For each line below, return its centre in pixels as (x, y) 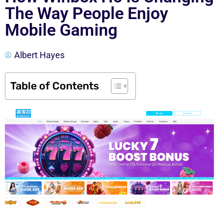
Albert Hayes (39, 55)
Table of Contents (55, 86)
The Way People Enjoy (87, 13)
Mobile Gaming (61, 30)
